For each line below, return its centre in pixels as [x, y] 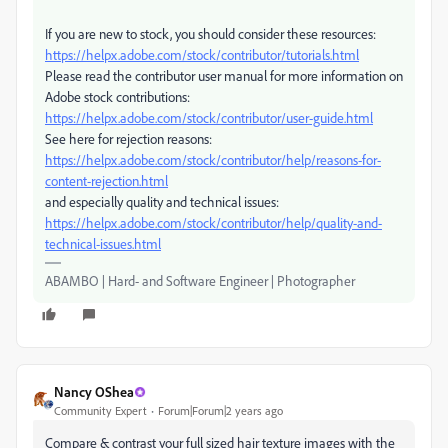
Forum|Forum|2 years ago [220, 411]
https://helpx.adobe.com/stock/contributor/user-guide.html [209, 118]
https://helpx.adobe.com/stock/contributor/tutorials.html [202, 55]
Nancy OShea [94, 392]
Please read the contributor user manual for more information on [224, 76]
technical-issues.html [103, 244]
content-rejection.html [106, 181]
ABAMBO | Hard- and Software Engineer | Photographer [200, 281]
